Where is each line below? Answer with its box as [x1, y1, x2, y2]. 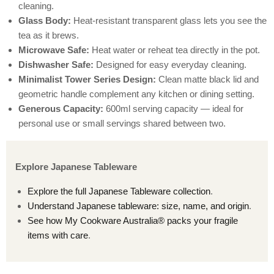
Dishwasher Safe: [18, 59, 94, 70]
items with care [28, 230, 88, 241]
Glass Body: [18, 15, 71, 26]
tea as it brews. [18, 30, 79, 41]
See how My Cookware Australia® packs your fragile [28, 215, 238, 226]
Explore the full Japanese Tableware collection [28, 186, 210, 197]
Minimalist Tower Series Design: [18, 74, 156, 85]
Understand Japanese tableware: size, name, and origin [28, 201, 249, 212]
